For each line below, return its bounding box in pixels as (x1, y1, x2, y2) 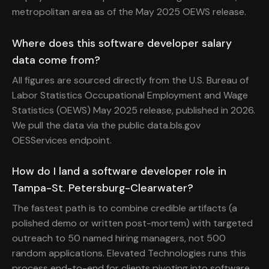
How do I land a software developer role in (12, 165, 226, 178)
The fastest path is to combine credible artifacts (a (12, 202, 237, 215)
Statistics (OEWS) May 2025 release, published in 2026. (12, 103, 255, 116)
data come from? (12, 53, 100, 67)
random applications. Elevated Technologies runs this (12, 247, 246, 260)
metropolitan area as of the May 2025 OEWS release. (12, 5, 246, 19)
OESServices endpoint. (12, 133, 112, 147)
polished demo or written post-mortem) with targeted (12, 217, 253, 230)
